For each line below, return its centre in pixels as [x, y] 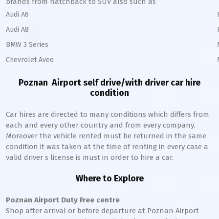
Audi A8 [17, 30]
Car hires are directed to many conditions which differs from [108, 114]
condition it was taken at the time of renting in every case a [107, 147]
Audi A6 [17, 14]
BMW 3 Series [27, 45]
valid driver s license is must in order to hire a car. [90, 157]
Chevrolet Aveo [30, 60]
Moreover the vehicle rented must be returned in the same [106, 136]
